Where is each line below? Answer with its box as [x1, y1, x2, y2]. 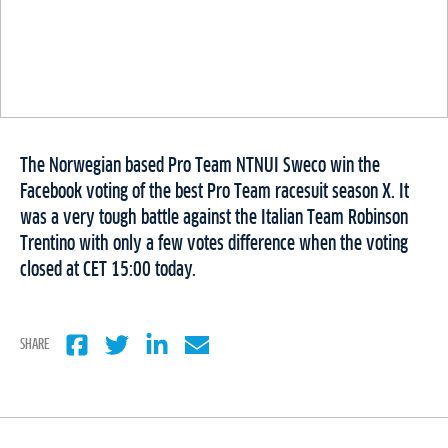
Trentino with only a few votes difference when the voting [20, 234, 408, 255]
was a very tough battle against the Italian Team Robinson [20, 208, 408, 229]
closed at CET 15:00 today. [20, 260, 197, 281]
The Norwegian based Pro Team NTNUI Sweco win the [20, 156, 380, 177]
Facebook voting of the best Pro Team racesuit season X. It [20, 182, 409, 203]
